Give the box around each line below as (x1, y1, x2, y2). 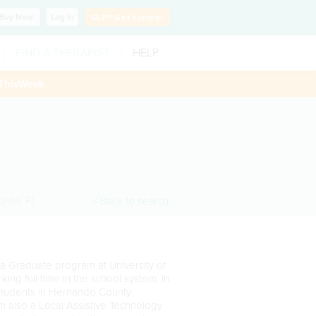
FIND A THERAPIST (16, 46, 109, 60)
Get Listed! (114, 13, 164, 23)
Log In (51, 12, 74, 22)
